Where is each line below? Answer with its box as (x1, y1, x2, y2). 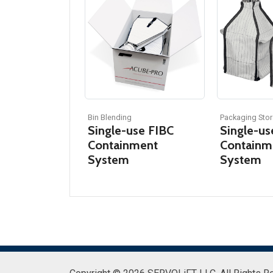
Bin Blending (88, 112, 132, 122)
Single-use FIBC (88, 122, 174, 138)
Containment (88, 137, 158, 152)
